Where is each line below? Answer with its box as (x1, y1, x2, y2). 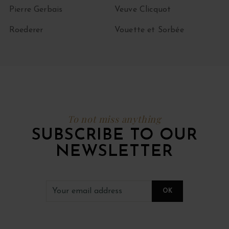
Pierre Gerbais (9, 6, 63, 14)
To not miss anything (67, 113, 162, 126)
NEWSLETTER (56, 144, 173, 161)
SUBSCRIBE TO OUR (31, 127, 198, 144)
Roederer (9, 26, 43, 35)
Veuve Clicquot (114, 6, 171, 14)
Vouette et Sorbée (114, 26, 184, 35)
